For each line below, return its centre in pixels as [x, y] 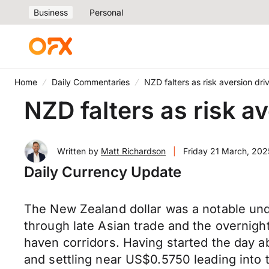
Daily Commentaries [91, 82]
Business [51, 12]
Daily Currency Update [103, 172]
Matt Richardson [133, 151]
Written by [79, 151]
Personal [106, 12]
